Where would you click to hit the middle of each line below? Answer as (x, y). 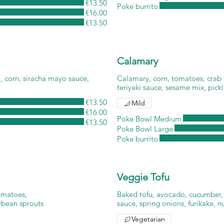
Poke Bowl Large (145, 129)
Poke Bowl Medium (149, 119)
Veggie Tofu (143, 177)
